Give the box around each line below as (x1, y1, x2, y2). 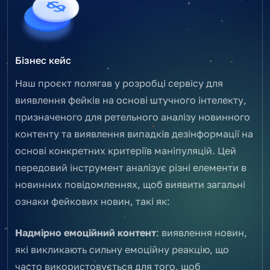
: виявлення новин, (156, 226, 247, 239)
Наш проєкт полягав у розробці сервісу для (15, 77, 223, 89)
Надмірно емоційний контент (15, 226, 156, 239)
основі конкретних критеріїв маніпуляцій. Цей (15, 144, 236, 157)
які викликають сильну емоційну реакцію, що (15, 243, 229, 256)
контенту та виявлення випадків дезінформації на (15, 127, 253, 140)
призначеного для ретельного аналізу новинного (15, 110, 250, 123)
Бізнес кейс (15, 54, 71, 66)
